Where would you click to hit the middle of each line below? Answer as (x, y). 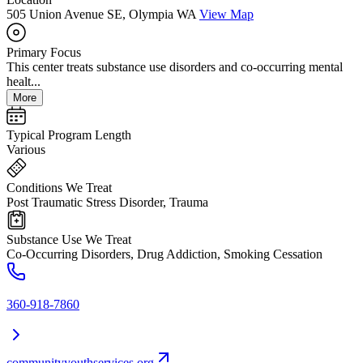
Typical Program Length (69, 135)
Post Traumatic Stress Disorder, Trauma (107, 203)
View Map (226, 15)
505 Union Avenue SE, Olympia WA (101, 15)
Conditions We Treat (59, 188)
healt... (23, 82)
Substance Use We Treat (69, 240)
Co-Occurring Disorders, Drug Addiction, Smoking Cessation (164, 254)
